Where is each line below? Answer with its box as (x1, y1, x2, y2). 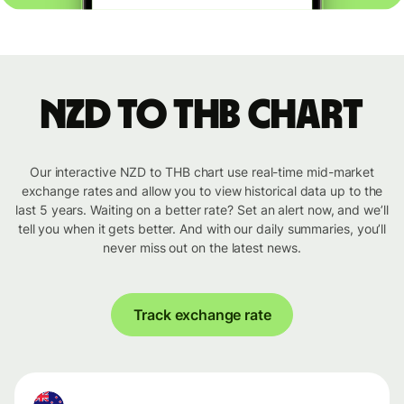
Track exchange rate (133, 306, 271, 325)
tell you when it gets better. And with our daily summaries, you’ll (17, 221, 387, 237)
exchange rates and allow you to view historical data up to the (21, 183, 383, 199)
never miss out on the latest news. (103, 240, 301, 256)
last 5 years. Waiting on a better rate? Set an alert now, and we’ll (15, 202, 389, 218)
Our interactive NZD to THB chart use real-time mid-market (29, 164, 375, 180)
